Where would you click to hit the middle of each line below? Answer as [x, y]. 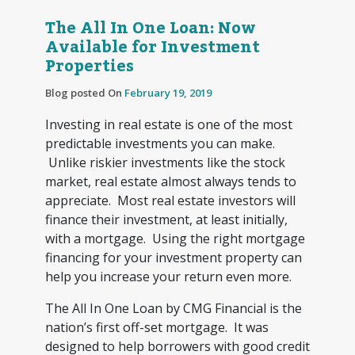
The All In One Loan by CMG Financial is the [173, 308]
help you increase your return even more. [170, 276]
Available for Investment [152, 47]
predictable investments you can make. [160, 143]
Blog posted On [84, 92]
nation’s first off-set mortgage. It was [157, 327]
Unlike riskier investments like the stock [165, 162]
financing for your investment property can [173, 257]
